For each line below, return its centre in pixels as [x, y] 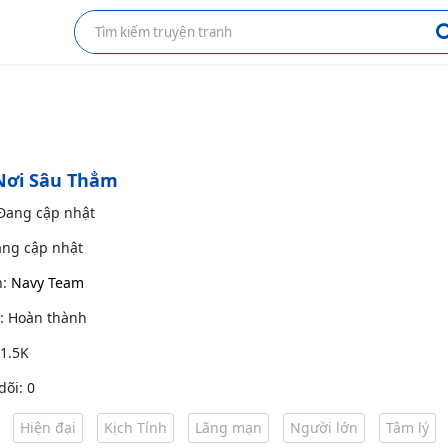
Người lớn [324, 427]
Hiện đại [48, 427]
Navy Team [47, 282]
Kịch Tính [135, 427]
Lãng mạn [228, 427]
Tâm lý [407, 427]
